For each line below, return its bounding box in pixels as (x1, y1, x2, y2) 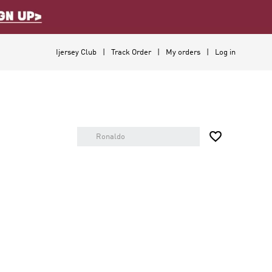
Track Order (111, 49, 151, 56)
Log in (215, 49, 236, 56)
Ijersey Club (56, 49, 97, 56)
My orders (166, 49, 200, 56)
